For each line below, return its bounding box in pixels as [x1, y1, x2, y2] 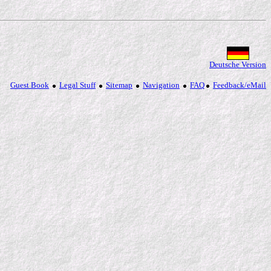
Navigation [143, 80, 180, 90]
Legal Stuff [59, 80, 96, 90]
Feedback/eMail [213, 80, 266, 90]
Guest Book [10, 80, 49, 90]
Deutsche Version [209, 60, 266, 69]
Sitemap [106, 80, 132, 90]
